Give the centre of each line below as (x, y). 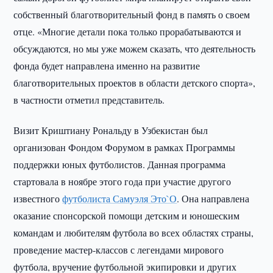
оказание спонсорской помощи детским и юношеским (127, 215)
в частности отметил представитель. (89, 100)
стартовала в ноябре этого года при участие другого (122, 181)
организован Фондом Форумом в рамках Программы (125, 147)
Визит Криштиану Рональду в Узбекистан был (111, 130)
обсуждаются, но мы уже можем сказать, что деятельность (135, 48)
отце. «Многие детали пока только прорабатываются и (128, 31)
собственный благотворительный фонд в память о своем (132, 14)
